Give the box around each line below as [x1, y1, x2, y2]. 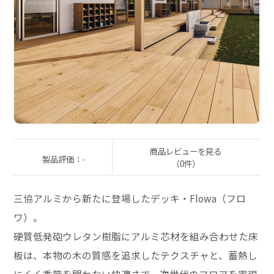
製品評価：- [42, 153, 85, 166]
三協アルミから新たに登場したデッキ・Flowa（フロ [13, 191, 246, 206]
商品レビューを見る [150, 145, 222, 158]
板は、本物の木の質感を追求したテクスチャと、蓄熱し [13, 248, 258, 263]
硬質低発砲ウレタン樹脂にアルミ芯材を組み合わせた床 [13, 229, 259, 244]
